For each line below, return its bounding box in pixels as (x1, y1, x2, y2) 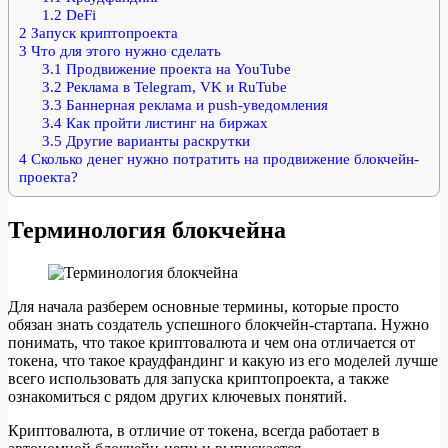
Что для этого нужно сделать (27, 42, 221, 59)
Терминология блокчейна (8, 216, 286, 243)
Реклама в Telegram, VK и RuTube (61, 78, 287, 95)
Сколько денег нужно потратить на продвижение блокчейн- (27, 150, 419, 167)
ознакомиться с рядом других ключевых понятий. (8, 387, 347, 405)
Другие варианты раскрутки (61, 132, 250, 149)
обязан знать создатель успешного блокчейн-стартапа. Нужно (8, 315, 429, 333)
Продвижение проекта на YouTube (61, 60, 291, 77)
